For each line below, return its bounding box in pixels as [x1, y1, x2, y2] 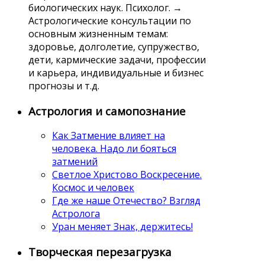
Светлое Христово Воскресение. [52, 168, 202, 182]
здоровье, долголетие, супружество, [28, 40, 199, 53]
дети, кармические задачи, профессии [28, 53, 206, 66]
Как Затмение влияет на [52, 129, 165, 143]
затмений [52, 155, 98, 169]
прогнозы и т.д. [28, 79, 99, 92]
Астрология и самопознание [28, 103, 186, 118]
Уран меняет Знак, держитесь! [52, 220, 193, 234]
